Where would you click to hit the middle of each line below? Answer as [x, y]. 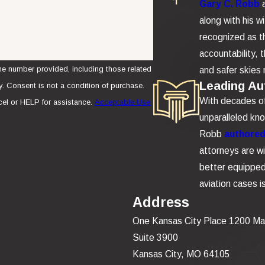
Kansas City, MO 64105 [181, 254]
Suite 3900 [155, 237]
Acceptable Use [123, 102]
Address [161, 202]
